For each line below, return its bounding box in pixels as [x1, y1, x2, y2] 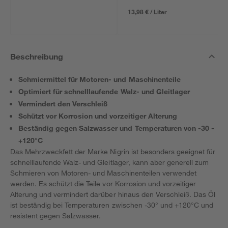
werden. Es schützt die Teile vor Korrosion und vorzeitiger [10, 179, 196, 188]
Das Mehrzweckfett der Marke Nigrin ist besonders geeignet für [10, 147, 216, 156]
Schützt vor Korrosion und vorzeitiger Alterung [18, 111, 177, 120]
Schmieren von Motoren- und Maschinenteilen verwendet [10, 168, 196, 177]
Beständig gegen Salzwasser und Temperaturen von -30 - [18, 124, 214, 132]
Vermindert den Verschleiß [18, 99, 108, 108]
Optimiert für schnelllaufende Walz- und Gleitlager [18, 87, 190, 96]
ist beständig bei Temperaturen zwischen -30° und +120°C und [10, 201, 214, 209]
